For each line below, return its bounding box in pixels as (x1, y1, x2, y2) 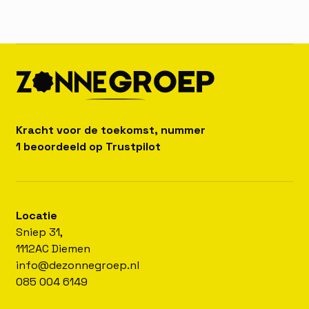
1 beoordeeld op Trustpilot (16, 139, 161, 154)
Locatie (16, 208, 58, 223)
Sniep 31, (16, 225, 63, 240)
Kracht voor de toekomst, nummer (16, 122, 206, 137)
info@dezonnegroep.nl (16, 258, 140, 273)
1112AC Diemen (16, 241, 91, 257)
